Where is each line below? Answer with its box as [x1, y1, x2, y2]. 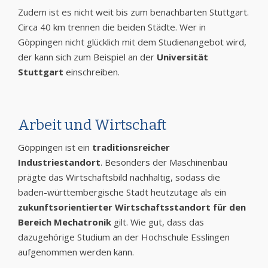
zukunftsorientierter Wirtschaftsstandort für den [18, 200, 246, 213]
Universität [157, 50, 208, 63]
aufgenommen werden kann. [18, 245, 134, 258]
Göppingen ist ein [18, 141, 92, 153]
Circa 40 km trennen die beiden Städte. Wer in [18, 20, 206, 33]
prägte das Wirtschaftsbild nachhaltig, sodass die [18, 170, 220, 183]
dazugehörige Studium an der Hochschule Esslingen [18, 230, 230, 243]
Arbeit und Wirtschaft [18, 116, 166, 133]
